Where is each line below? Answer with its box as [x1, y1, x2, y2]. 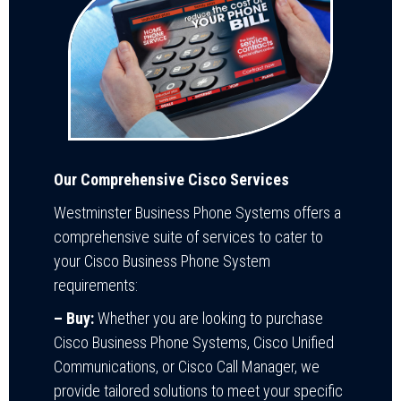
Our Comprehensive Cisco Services [54, 169, 289, 189]
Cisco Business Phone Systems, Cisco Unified [54, 332, 334, 352]
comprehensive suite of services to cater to [54, 226, 323, 246]
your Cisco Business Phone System [54, 251, 270, 270]
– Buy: [54, 308, 94, 328]
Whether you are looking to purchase [94, 308, 323, 328]
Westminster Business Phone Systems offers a [54, 202, 341, 222]
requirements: [54, 275, 138, 294]
